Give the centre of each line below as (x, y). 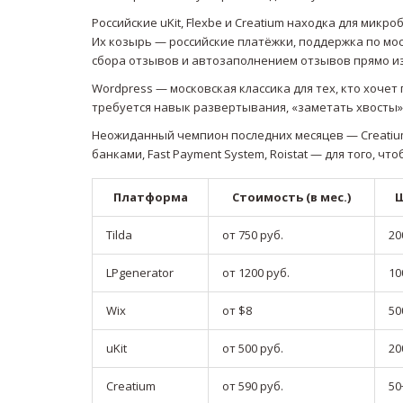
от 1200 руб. (256, 273)
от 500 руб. (253, 349)
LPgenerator (140, 273)
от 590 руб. (253, 386)
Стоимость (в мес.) (291, 197)
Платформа (150, 197)
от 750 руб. (253, 235)
